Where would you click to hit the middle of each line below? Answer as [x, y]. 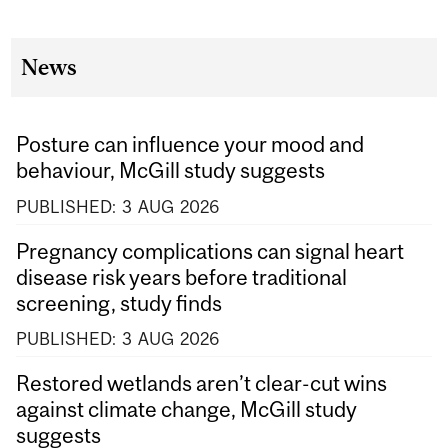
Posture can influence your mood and [190, 144]
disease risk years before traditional [182, 276]
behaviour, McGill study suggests [171, 170]
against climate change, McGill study [187, 409]
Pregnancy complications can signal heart [210, 250]
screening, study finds [119, 302]
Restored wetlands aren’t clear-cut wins [202, 383]
